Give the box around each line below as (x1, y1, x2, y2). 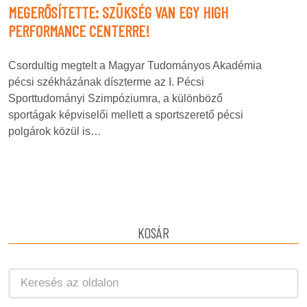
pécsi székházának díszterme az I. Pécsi (8, 75, 204, 88)
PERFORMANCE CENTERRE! (8, 21, 149, 40)
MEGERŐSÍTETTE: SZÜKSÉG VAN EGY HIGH (8, 2, 228, 22)
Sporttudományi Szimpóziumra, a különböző (8, 92, 223, 104)
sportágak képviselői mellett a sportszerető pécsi (8, 108, 243, 121)
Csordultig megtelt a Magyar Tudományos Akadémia (8, 59, 262, 71)
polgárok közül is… (8, 125, 101, 137)
